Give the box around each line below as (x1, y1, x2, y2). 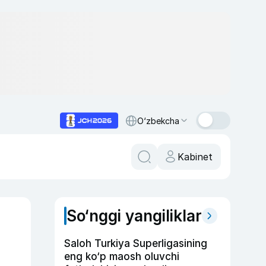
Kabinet (178, 151, 213, 163)
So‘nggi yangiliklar (66, 207, 202, 225)
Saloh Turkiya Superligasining (64, 237, 207, 249)
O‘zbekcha (137, 115, 179, 126)
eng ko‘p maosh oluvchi (64, 251, 179, 262)
